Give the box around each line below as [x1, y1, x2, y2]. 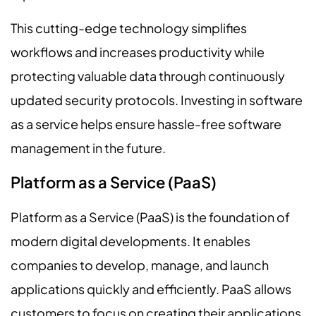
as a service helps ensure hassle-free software [11, 116, 281, 133]
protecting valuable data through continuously [11, 68, 285, 85]
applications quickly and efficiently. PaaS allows [11, 280, 291, 297]
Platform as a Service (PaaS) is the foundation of [11, 208, 290, 225]
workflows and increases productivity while [11, 44, 265, 61]
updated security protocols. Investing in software [11, 92, 303, 109]
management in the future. [11, 140, 166, 157]
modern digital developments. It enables [11, 232, 250, 249]
